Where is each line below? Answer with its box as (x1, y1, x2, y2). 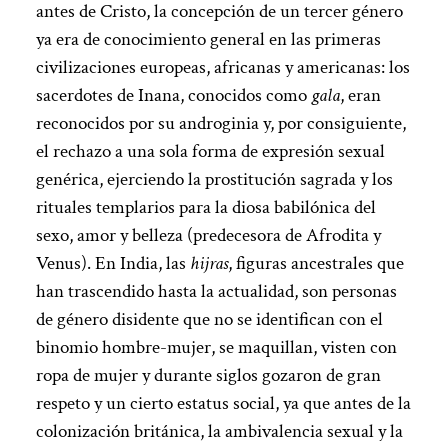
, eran (339, 82, 381, 108)
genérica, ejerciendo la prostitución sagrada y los (35, 166, 393, 192)
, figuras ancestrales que (227, 250, 404, 276)
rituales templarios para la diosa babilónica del (35, 194, 376, 220)
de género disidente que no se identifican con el (35, 306, 383, 332)
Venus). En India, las (35, 250, 190, 276)
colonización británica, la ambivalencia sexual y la (35, 418, 403, 444)
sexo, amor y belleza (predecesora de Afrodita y (35, 222, 381, 248)
